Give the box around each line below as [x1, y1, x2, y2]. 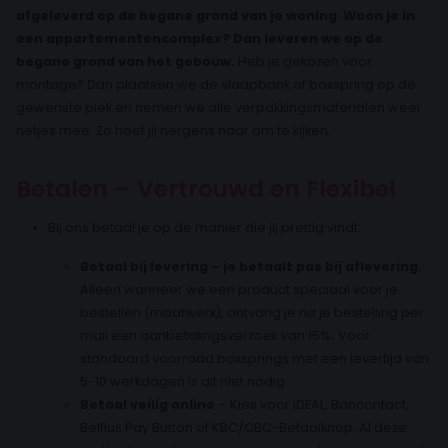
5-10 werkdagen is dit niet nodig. [80, 372, 288, 390]
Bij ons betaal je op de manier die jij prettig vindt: [48, 218, 361, 236]
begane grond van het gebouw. [16, 52, 235, 70]
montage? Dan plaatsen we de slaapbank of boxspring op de [16, 75, 416, 93]
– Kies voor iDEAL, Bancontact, [215, 395, 409, 413]
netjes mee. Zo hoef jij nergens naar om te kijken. [16, 121, 331, 139]
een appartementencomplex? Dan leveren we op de [16, 29, 383, 47]
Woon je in [343, 6, 415, 24]
